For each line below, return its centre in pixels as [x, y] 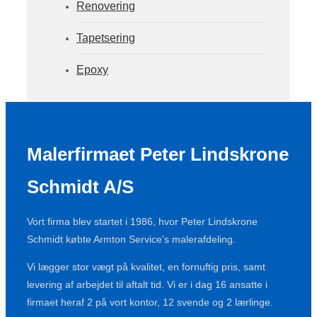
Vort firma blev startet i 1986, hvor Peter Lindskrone [142, 222]
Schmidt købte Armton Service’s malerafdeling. [131, 240]
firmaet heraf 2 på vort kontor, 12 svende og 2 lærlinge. [150, 302]
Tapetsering [106, 38]
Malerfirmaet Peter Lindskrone [158, 155]
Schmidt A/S [80, 187]
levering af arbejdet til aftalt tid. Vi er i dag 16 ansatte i [147, 285]
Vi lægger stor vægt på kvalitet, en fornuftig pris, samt [146, 267]
